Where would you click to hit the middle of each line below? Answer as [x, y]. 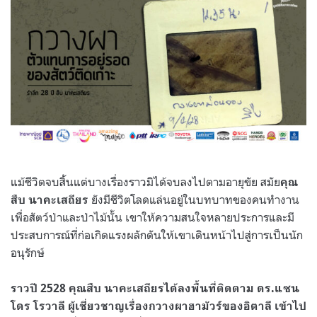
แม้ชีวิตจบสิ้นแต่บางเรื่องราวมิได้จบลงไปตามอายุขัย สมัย [145, 181]
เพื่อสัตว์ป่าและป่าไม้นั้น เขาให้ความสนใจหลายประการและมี [152, 217]
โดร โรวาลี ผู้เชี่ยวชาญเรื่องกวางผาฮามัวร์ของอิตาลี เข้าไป [158, 306]
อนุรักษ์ [28, 252]
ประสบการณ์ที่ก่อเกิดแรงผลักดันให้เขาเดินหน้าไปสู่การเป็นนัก [157, 235]
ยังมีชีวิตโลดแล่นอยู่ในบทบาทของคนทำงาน [194, 199]
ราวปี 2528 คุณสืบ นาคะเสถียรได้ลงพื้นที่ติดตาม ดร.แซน [155, 288]
